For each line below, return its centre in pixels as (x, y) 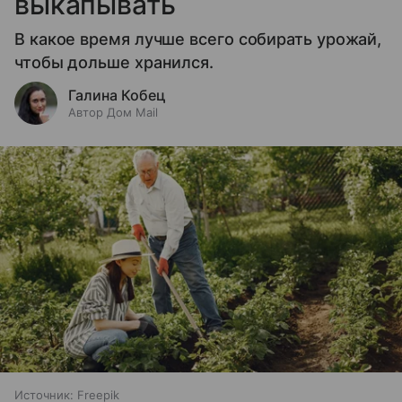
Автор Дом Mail (113, 112)
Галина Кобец (117, 95)
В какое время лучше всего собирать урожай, (198, 39)
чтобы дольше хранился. (114, 62)
